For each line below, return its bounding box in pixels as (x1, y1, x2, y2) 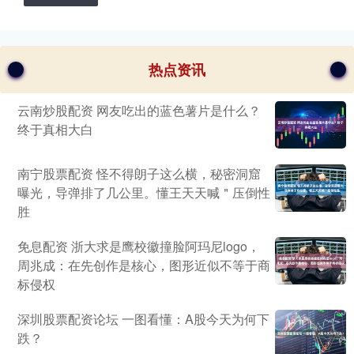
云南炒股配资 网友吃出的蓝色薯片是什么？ (17, 101, 261, 120)
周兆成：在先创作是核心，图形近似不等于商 (17, 256, 270, 275)
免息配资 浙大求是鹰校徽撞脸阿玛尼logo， (17, 237, 260, 256)
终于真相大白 (17, 120, 93, 139)
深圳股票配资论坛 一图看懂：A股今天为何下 (17, 310, 269, 329)
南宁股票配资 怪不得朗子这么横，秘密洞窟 (17, 164, 261, 183)
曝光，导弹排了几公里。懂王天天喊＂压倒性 (17, 183, 270, 202)
